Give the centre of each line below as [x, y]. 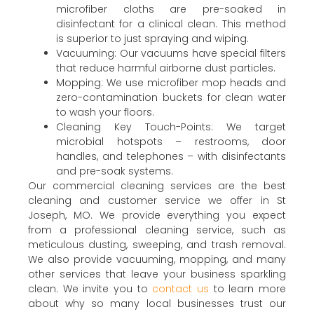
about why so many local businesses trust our [157, 304]
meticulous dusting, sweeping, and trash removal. [157, 245]
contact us [178, 289]
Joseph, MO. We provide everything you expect [157, 216]
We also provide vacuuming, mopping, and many [157, 260]
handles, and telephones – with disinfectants [171, 157]
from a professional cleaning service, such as [157, 230]
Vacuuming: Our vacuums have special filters [171, 54]
